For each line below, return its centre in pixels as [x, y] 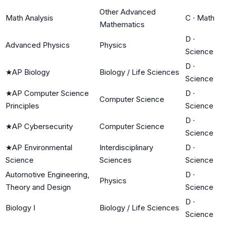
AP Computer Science [50, 93]
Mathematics [122, 24]
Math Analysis [29, 18]
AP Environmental [42, 147]
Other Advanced [128, 12]
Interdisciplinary [126, 147]
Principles [22, 105]
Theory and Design [38, 187]
